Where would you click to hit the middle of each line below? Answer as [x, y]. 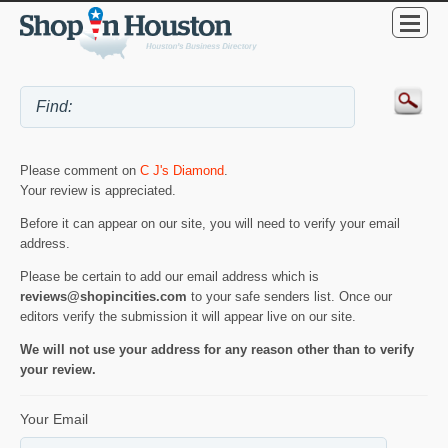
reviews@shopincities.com [103, 297]
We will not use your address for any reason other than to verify [217, 349]
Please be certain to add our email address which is [169, 277]
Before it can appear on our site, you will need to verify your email [210, 224]
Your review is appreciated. [98, 191]
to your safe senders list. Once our [289, 297]
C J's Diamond [182, 171]
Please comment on [80, 171]
